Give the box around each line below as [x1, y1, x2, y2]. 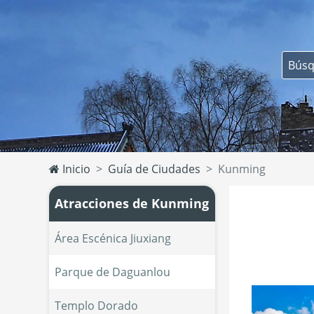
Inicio [59, 161, 90, 177]
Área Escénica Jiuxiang [54, 230, 171, 246]
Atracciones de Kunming [55, 194, 210, 212]
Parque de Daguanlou [54, 264, 170, 280]
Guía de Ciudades [107, 161, 200, 177]
